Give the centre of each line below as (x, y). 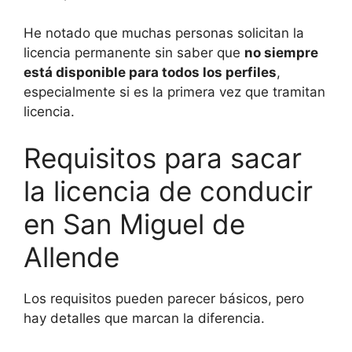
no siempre (281, 52)
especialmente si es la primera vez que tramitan (174, 92)
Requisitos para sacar (163, 158)
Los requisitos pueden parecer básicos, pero (164, 299)
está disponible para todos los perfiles (150, 72)
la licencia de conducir (168, 191)
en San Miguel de (134, 224)
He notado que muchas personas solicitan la (164, 33)
